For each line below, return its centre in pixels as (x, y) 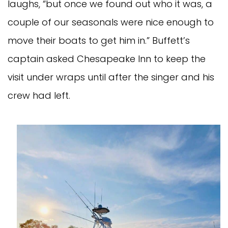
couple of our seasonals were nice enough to (111, 22)
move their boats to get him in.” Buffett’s (99, 40)
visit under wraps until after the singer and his (111, 77)
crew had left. (39, 95)
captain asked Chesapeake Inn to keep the (107, 59)
